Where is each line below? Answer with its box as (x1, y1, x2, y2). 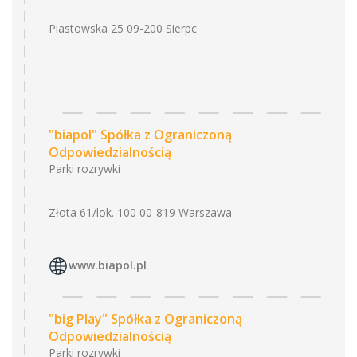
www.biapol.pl (69, 257, 147, 273)
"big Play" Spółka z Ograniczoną (49, 310, 242, 328)
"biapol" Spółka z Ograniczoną (49, 126, 232, 143)
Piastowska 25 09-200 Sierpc (49, 21, 197, 36)
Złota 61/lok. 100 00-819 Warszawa (49, 205, 232, 220)
